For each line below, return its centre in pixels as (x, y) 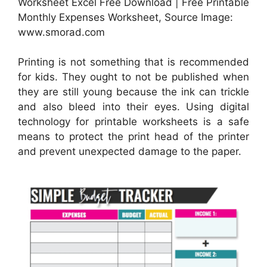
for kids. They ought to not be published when (133, 77)
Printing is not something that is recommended (133, 62)
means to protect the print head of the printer (133, 137)
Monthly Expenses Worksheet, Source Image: (125, 17)
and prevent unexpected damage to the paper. (130, 152)
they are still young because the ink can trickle (133, 92)
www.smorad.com (61, 32)
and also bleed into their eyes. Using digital (133, 107)
